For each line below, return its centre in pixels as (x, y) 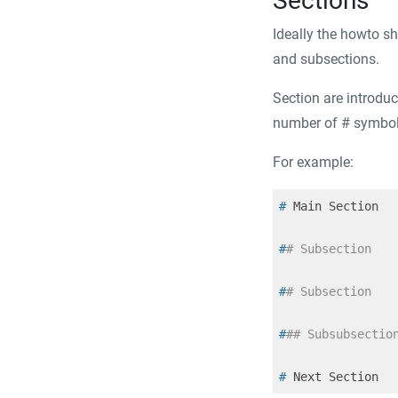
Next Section (332, 377)
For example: (313, 162)
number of (307, 123)
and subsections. (326, 59)
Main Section (332, 206)
